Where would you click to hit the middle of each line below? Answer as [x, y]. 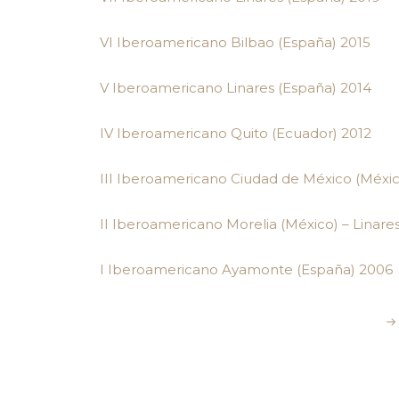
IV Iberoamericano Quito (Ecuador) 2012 [236, 133]
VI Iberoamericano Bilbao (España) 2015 [235, 42]
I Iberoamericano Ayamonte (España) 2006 [246, 269]
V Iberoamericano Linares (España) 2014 [236, 88]
